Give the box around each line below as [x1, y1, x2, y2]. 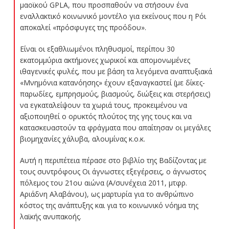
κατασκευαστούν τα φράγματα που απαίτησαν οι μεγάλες [19, 122, 211, 132]
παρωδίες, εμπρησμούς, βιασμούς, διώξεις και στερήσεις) [19, 88, 211, 99]
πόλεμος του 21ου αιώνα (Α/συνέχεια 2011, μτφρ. [19, 177, 187, 188]
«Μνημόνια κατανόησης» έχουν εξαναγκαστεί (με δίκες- [19, 77, 205, 87]
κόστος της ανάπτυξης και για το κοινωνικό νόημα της [19, 200, 198, 210]
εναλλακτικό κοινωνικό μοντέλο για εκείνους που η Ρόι [19, 11, 206, 21]
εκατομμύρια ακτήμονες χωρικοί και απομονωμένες [19, 55, 190, 65]
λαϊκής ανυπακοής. [19, 211, 81, 221]
